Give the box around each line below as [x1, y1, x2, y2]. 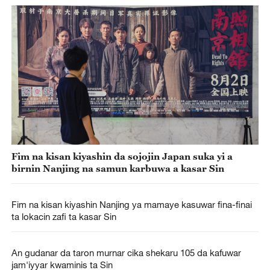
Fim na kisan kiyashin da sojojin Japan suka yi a [11, 150, 233, 162]
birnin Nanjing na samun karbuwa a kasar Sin [11, 162, 224, 174]
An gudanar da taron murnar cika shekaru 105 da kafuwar [11, 247, 241, 259]
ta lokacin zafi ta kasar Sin [11, 211, 116, 222]
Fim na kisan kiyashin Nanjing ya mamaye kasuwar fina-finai [11, 199, 252, 210]
